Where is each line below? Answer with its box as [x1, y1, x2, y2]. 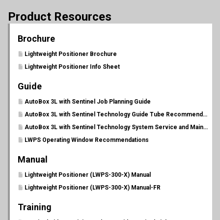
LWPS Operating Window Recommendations [25, 137, 149, 143]
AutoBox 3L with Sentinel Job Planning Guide [25, 98, 151, 105]
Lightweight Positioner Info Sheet [25, 63, 120, 70]
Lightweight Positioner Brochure [25, 51, 117, 57]
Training [18, 202, 52, 212]
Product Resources [8, 10, 111, 24]
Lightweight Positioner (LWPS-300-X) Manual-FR [25, 184, 161, 191]
